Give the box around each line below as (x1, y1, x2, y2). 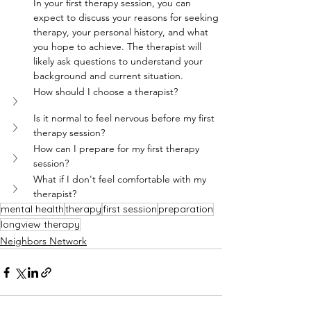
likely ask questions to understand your (33, 55, 205, 67)
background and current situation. (33, 69, 183, 82)
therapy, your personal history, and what (33, 26, 211, 38)
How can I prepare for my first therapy (33, 142, 202, 155)
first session (103, 203, 157, 215)
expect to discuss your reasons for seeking (33, 11, 221, 24)
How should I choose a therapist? (33, 85, 178, 98)
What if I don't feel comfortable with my (33, 173, 209, 185)
